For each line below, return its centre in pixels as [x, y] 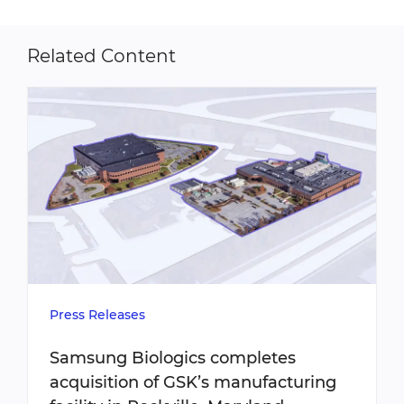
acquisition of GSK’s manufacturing [193, 382]
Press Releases [97, 314]
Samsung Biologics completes [173, 358]
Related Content [101, 56]
